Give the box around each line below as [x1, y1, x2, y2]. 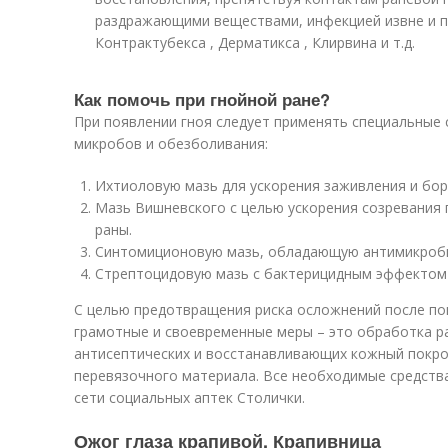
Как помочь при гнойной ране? [74, 87, 330, 111]
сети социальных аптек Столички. [74, 388, 305, 407]
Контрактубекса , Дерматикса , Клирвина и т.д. [95, 33, 415, 52]
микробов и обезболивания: [74, 134, 268, 153]
